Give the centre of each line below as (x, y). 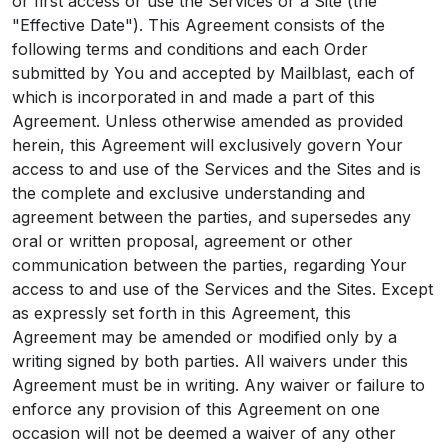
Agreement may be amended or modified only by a (204, 337)
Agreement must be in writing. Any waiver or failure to (218, 385)
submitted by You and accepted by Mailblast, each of (213, 73)
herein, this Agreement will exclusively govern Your (207, 145)
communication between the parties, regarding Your (209, 265)
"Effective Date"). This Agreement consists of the (198, 25)
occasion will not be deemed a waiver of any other (204, 433)
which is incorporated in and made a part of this (193, 97)
